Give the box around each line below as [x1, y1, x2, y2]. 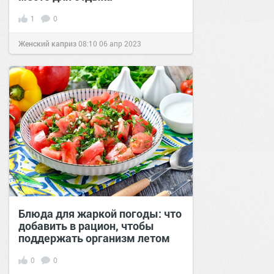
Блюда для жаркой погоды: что [18, 206, 182, 221]
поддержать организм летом [18, 230, 170, 245]
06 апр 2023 [99, 38, 141, 48]
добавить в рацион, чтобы [18, 218, 154, 233]
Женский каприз [18, 38, 76, 48]
